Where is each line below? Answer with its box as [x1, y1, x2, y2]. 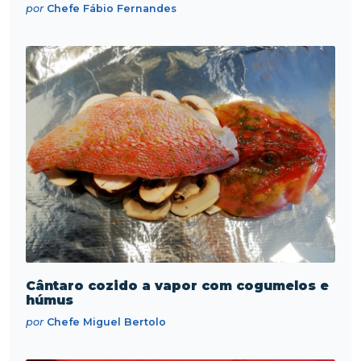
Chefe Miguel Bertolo [44, 315, 166, 328]
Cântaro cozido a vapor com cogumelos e [26, 277, 329, 293]
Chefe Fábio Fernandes [44, 2, 176, 15]
